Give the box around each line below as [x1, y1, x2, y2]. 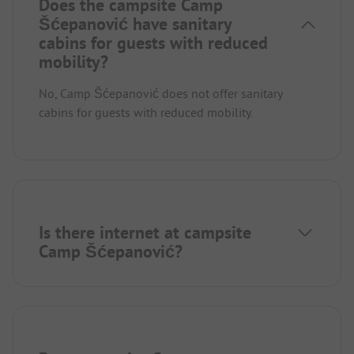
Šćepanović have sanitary [39, 13, 232, 36]
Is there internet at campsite [39, 221, 251, 244]
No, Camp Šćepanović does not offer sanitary [39, 85, 282, 102]
